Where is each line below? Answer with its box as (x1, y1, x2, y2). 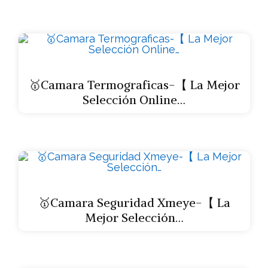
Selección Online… (83, 92, 185, 107)
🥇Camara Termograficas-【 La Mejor (28, 77, 240, 92)
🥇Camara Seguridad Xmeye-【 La (38, 195, 230, 210)
